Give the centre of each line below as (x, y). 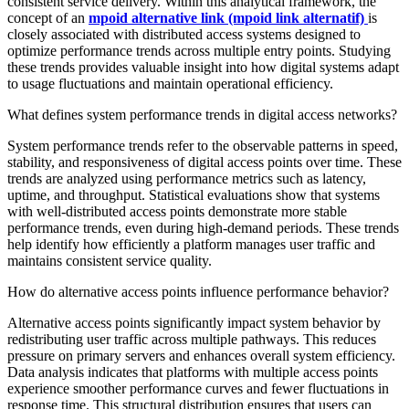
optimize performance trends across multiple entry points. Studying (199, 50)
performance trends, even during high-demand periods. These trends (203, 227)
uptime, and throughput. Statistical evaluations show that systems (194, 194)
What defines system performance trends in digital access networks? (202, 114)
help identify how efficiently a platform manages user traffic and (191, 244)
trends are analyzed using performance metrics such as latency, (187, 178)
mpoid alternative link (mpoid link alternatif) (228, 17)
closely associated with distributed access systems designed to (184, 34)
